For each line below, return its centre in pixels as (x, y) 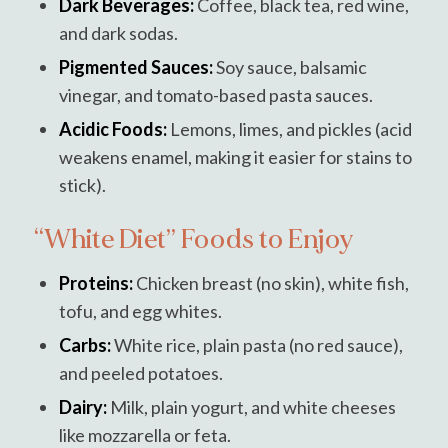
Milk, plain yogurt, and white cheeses (251, 406)
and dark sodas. (118, 32)
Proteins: (95, 282)
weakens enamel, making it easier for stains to (235, 156)
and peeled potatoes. (140, 372)
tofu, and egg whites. (140, 310)
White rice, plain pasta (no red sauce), (256, 344)
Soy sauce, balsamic (289, 66)
